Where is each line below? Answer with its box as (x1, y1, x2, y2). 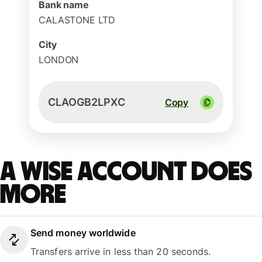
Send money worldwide (30, 227, 136, 239)
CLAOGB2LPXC (48, 96, 125, 108)
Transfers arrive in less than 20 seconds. (30, 246, 211, 258)
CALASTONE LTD (39, 14, 115, 26)
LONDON (39, 54, 79, 65)
